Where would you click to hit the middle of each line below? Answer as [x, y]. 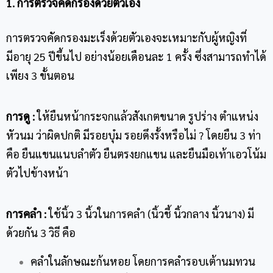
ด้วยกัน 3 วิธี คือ [42, 232]
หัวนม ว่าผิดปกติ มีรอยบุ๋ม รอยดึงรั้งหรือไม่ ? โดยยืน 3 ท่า [133, 135]
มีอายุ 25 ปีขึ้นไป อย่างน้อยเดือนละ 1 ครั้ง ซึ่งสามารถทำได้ [136, 56]
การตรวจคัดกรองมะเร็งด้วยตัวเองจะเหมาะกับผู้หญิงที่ [126, 37]
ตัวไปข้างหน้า [37, 172]
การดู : [20, 116]
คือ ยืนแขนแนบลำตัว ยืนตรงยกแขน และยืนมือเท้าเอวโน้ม [136, 154]
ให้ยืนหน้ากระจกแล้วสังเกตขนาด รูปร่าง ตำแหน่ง [147, 116]
